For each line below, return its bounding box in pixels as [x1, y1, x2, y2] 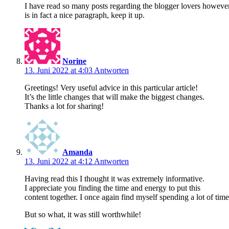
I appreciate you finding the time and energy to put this [25, 183, 200, 192]
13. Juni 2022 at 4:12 [25, 156, 94, 166]
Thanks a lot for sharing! [25, 101, 104, 110]
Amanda [62, 147, 93, 156]
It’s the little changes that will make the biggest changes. [25, 92, 204, 101]
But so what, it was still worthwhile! [25, 210, 141, 219]
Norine [62, 56, 86, 65]
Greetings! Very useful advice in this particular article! [25, 83, 198, 92]
